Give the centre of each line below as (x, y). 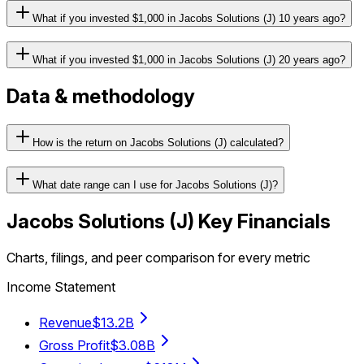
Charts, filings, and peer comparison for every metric (158, 257)
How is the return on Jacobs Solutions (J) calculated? (158, 143)
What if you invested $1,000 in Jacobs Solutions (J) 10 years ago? (189, 18)
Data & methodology (101, 97)
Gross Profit (74, 345)
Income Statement (61, 286)
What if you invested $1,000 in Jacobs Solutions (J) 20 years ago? (189, 60)
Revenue (65, 322)
